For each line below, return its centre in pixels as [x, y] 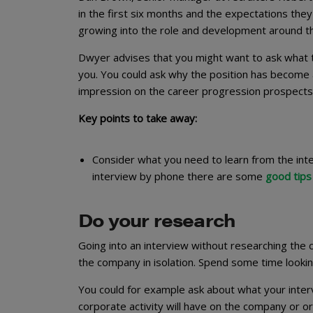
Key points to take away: [138, 118]
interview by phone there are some [179, 176]
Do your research [157, 219]
